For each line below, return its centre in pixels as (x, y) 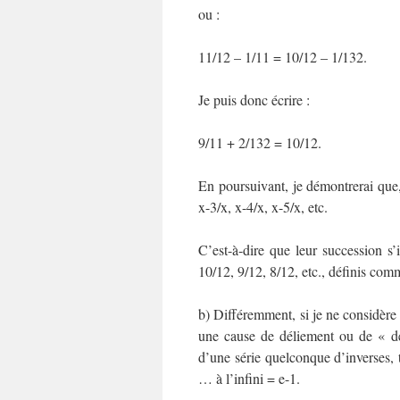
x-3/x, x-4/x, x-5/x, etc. (263, 207)
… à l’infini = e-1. (249, 378)
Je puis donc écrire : (254, 100)
